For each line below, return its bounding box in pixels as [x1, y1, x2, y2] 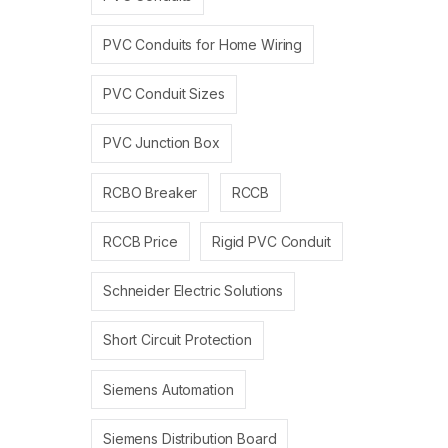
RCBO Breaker [103, 183, 198, 201]
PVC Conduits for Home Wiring [103, 35, 303, 53]
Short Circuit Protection [103, 331, 252, 349]
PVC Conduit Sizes [103, 85, 225, 103]
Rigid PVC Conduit [211, 232, 331, 250]
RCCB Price [103, 232, 178, 250]
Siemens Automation [103, 380, 234, 398]
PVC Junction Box [103, 134, 220, 152]
